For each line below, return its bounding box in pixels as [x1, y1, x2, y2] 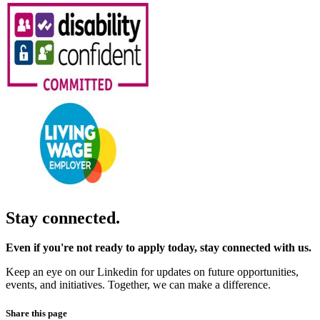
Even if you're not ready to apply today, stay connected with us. [6, 241, 314, 254]
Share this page [6, 307, 67, 319]
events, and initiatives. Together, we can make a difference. [6, 279, 274, 291]
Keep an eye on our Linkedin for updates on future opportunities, [6, 266, 299, 279]
